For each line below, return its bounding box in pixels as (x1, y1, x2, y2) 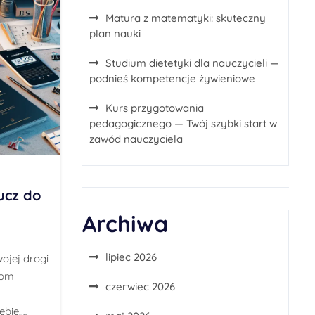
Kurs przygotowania (105, 101, 204, 115)
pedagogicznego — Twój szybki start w (89, 117, 277, 130)
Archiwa (82, 210, 168, 238)
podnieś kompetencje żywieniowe (89, 72, 255, 85)
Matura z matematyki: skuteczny (105, 11, 266, 25)
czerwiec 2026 (105, 280, 175, 293)
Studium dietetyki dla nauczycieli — (105, 56, 279, 70)
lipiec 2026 (105, 250, 157, 264)
